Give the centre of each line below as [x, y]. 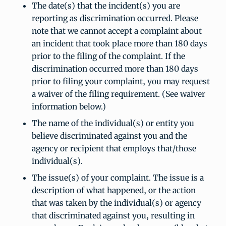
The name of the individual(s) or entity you [113, 123]
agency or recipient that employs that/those [114, 148]
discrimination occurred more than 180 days [115, 69]
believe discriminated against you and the [109, 136]
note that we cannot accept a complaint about [117, 31]
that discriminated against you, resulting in [113, 215]
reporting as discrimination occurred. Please [115, 18]
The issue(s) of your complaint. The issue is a [118, 178]
